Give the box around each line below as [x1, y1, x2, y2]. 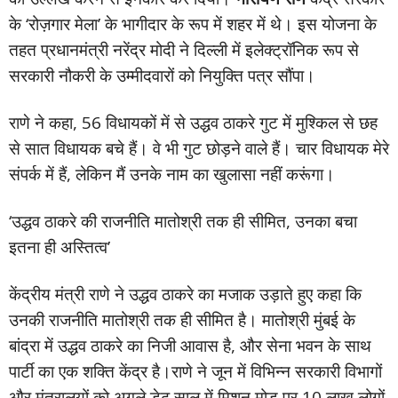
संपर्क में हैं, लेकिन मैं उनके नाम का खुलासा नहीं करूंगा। [9, 163, 335, 187]
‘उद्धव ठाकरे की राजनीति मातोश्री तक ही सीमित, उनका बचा [9, 210, 357, 234]
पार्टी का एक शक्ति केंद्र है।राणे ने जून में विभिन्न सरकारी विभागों [9, 360, 382, 384]
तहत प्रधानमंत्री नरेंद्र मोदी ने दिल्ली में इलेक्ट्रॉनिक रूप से [9, 38, 359, 62]
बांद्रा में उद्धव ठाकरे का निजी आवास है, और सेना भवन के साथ [9, 334, 371, 358]
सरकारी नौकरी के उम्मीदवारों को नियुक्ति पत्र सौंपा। [9, 64, 315, 88]
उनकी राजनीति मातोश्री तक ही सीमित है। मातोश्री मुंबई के [9, 308, 355, 332]
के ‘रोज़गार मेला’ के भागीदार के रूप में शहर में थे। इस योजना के [9, 12, 377, 36]
